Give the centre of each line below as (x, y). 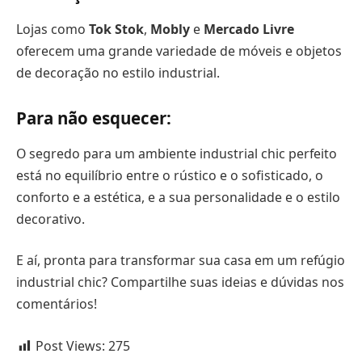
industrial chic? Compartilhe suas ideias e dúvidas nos (180, 282)
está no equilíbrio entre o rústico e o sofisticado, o (170, 175)
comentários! (57, 304)
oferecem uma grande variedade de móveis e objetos (179, 51)
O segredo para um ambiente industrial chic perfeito (177, 153)
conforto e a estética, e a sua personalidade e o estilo (178, 197)
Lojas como (53, 29)
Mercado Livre (249, 29)
